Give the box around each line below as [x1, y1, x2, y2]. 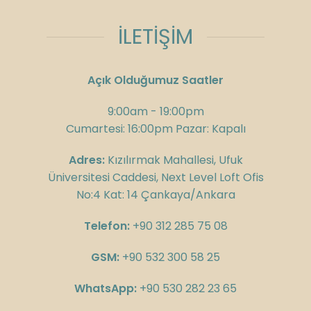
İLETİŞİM [118, 22, 193, 52]
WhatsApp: [74, 280, 137, 297]
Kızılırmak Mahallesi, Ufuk [104, 152, 243, 169]
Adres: [68, 152, 105, 169]
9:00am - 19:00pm [107, 103, 204, 120]
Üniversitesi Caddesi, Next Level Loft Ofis [47, 169, 264, 186]
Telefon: [83, 218, 130, 235]
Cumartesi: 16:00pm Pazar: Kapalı [65, 121, 246, 137]
